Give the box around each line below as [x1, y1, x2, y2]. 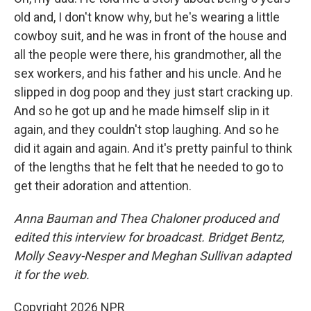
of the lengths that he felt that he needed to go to [14, 159, 283, 174]
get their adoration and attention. [14, 178, 192, 193]
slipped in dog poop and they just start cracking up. [14, 84, 293, 99]
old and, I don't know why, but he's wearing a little [14, 9, 280, 24]
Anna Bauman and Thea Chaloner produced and [14, 210, 278, 226]
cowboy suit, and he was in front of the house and [14, 28, 287, 43]
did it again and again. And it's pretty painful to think [14, 140, 292, 155]
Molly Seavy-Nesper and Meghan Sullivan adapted [14, 248, 291, 263]
